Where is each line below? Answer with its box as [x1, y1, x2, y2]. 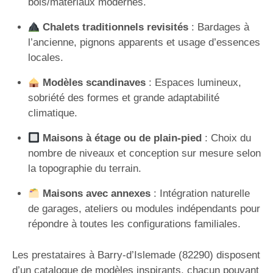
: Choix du [201, 132, 251, 144]
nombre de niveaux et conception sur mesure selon [27, 147, 261, 159]
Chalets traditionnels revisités [42, 21, 188, 33]
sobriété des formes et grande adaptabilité [27, 92, 219, 104]
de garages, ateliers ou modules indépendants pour [27, 203, 260, 214]
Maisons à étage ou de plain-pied [42, 132, 202, 144]
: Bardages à [188, 21, 249, 33]
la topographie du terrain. [27, 163, 141, 174]
